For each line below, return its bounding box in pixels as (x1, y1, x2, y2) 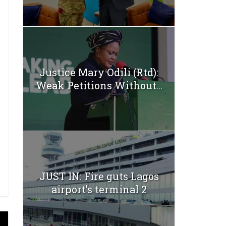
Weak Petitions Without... (35, 78, 162, 92)
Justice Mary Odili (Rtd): (39, 65, 158, 79)
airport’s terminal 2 (51, 183, 147, 196)
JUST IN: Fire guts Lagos (39, 169, 159, 183)
